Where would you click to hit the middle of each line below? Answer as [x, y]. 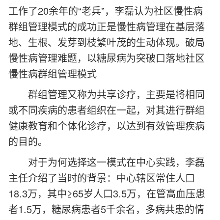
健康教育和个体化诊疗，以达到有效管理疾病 [107, 125]
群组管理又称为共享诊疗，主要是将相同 [116, 94]
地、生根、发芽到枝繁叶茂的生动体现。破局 [107, 42]
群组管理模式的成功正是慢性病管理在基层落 [107, 26]
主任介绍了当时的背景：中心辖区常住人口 [102, 178]
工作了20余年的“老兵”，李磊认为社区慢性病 [106, 11]
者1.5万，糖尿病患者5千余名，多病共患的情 [106, 209]
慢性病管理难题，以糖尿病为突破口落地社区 [107, 58]
